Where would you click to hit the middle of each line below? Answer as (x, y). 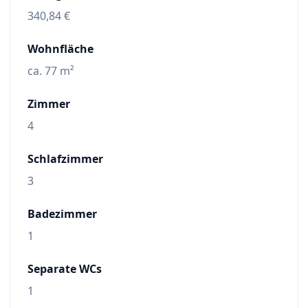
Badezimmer (62, 214)
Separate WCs (65, 269)
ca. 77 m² (51, 71)
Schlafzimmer (65, 159)
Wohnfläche (60, 49)
